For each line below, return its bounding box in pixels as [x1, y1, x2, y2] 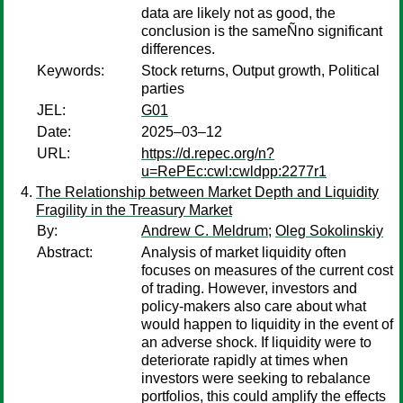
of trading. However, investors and [141, 281, 357, 296]
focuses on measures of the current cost [141, 263, 393, 278]
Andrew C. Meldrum [141, 223, 268, 238]
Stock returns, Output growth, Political [141, 63, 380, 78]
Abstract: [37, 245, 93, 260]
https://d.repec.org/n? [141, 146, 274, 161]
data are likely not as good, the [141, 5, 336, 21]
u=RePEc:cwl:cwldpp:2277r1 [141, 164, 327, 179]
